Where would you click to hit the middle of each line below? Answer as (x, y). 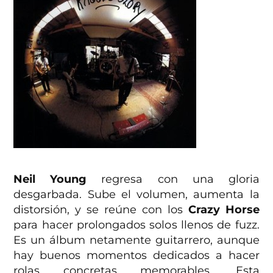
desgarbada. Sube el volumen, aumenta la (136, 194)
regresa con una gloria (173, 179)
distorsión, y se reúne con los (101, 209)
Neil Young (50, 179)
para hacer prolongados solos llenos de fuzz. (136, 225)
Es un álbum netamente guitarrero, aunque (136, 240)
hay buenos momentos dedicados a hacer (136, 255)
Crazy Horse (224, 209)
